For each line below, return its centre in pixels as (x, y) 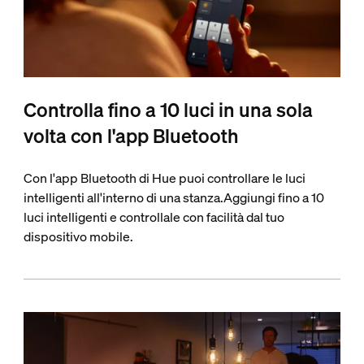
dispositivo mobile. (78, 237)
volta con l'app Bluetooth (131, 136)
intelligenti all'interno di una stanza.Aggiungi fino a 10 (173, 198)
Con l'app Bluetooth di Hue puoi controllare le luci (164, 178)
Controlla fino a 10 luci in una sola (168, 110)
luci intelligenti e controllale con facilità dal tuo (154, 217)
